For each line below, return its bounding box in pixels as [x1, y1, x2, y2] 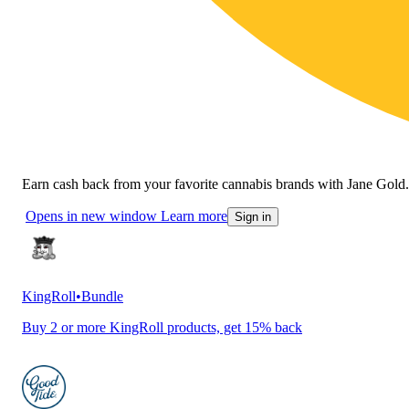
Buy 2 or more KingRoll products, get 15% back [22, 319, 302, 335]
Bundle [81, 288, 123, 304]
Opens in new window [26, 207, 157, 224]
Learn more [161, 207, 227, 224]
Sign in [235, 209, 271, 224]
